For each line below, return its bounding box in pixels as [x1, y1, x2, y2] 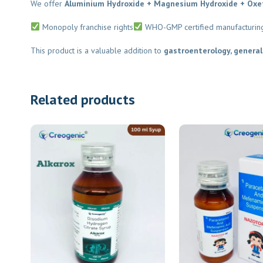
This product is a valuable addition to [26, 45, 160, 56]
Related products [26, 90, 131, 109]
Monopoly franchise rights [35, 21, 129, 32]
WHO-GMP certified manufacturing [138, 21, 261, 32]
